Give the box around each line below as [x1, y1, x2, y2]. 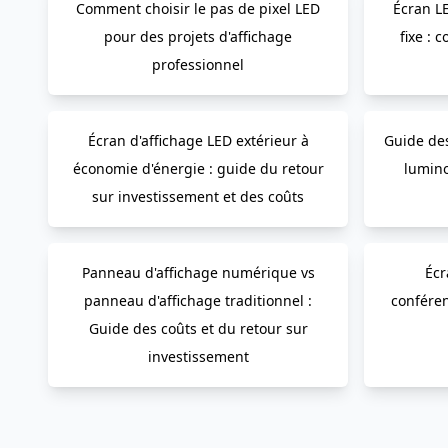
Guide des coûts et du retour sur [88, 319, 308, 338]
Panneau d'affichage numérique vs [81, 263, 315, 282]
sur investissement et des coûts [92, 187, 304, 206]
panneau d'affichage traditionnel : [84, 291, 312, 310]
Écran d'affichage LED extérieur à [87, 131, 309, 150]
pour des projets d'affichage [104, 27, 292, 46]
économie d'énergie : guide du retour [72, 159, 324, 178]
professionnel [152, 55, 244, 74]
